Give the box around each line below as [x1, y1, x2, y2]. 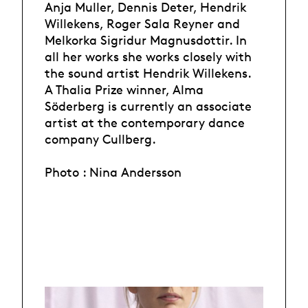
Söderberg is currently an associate [45, 98, 252, 114]
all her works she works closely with [45, 49, 252, 65]
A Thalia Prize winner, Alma [45, 82, 203, 98]
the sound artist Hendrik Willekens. [45, 65, 252, 81]
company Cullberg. [45, 131, 156, 147]
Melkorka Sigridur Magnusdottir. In [45, 32, 247, 48]
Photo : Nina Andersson [45, 164, 181, 180]
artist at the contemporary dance [45, 115, 245, 131]
